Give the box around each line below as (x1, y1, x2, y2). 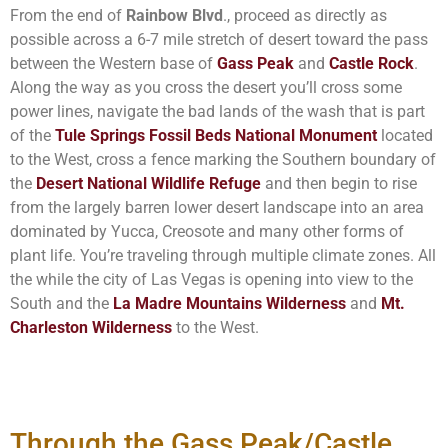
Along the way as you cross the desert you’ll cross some (10, 78, 402, 98)
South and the (10, 294, 113, 314)
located (377, 126, 433, 146)
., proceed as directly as (223, 6, 387, 26)
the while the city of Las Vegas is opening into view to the (10, 270, 413, 290)
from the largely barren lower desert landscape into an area (10, 198, 424, 218)
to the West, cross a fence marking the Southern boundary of (10, 150, 436, 170)
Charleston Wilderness (10, 318, 172, 338)
